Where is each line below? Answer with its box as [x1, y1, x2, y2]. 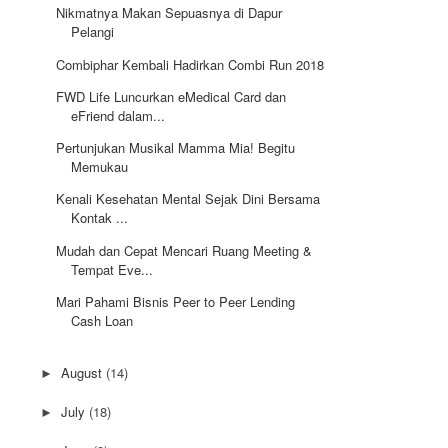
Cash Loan [71, 310, 134, 330]
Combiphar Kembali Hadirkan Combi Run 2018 [56, 54, 325, 74]
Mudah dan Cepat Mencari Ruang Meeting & [56, 240, 313, 260]
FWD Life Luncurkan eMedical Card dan [56, 86, 287, 106]
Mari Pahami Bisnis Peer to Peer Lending [56, 291, 296, 311]
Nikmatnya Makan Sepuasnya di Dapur [56, 3, 283, 23]
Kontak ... [71, 208, 129, 228]
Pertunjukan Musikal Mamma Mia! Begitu [56, 138, 296, 158]
